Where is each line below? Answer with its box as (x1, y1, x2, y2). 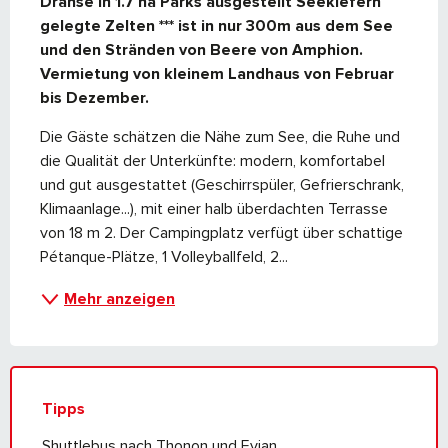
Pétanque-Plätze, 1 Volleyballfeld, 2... (40, 247, 288, 268)
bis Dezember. (40, 88, 149, 109)
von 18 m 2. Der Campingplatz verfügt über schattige (40, 223, 403, 244)
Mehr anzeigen (64, 289, 175, 310)
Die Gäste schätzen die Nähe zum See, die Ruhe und (40, 127, 400, 148)
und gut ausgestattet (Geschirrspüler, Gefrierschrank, (40, 175, 404, 196)
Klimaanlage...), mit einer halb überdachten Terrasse (40, 199, 388, 220)
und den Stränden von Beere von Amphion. (40, 40, 363, 61)
